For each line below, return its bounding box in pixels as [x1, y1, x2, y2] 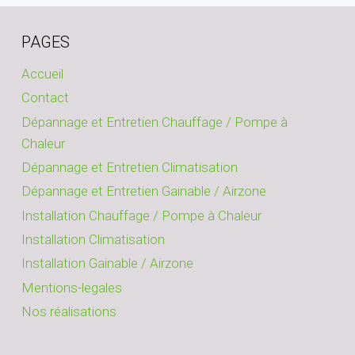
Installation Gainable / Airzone [21, 255, 193, 272]
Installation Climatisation [21, 231, 165, 247]
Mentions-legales [21, 279, 122, 296]
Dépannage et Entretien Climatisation [21, 158, 238, 175]
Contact [21, 90, 69, 106]
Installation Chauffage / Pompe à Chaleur [21, 207, 261, 223]
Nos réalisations [21, 303, 116, 320]
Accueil [21, 65, 63, 82]
